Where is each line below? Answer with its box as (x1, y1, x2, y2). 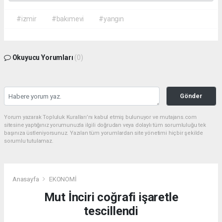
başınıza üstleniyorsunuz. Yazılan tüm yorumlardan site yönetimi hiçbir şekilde (4, 130, 204, 137)
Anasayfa (12, 175, 41, 183)
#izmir (16, 15, 37, 23)
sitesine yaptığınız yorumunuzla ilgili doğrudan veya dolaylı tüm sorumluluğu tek (4, 122, 206, 129)
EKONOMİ (49, 175, 77, 183)
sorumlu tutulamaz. (4, 138, 54, 145)
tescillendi (84, 204, 138, 218)
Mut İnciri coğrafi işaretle (44, 190, 178, 204)
